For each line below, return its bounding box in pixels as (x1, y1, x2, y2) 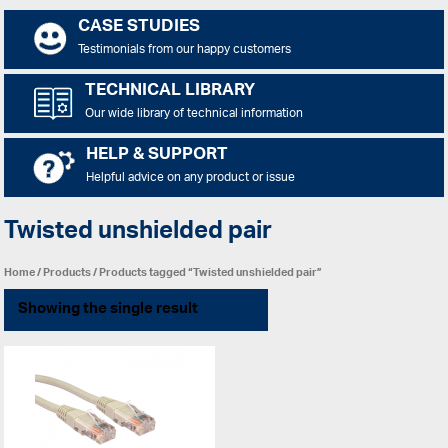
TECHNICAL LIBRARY (84, 74, 255, 110)
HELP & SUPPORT (85, 138, 228, 174)
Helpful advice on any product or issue (85, 164, 295, 192)
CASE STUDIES (77, 10, 200, 46)
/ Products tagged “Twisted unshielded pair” (91, 259, 323, 285)
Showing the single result (17, 293, 198, 325)
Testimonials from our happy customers (77, 36, 291, 64)
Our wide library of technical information (84, 100, 303, 128)
